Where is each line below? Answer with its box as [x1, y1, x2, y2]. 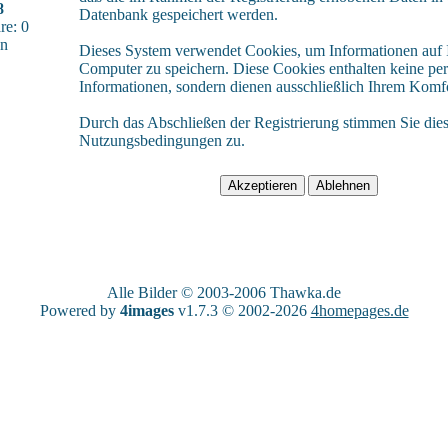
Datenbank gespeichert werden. [79, 6, 278, 23]
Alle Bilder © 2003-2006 [107, 284, 270, 301]
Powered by [39, 302, 120, 319]
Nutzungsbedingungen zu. [79, 132, 245, 149]
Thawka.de [270, 284, 341, 301]
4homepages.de [310, 302, 409, 319]
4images [119, 302, 174, 319]
